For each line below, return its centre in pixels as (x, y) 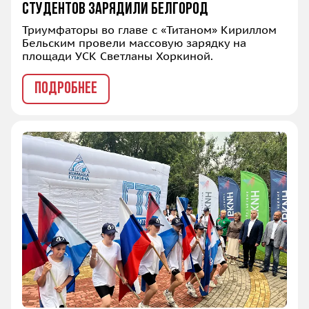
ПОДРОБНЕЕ (66, 89)
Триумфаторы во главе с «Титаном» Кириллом (149, 29)
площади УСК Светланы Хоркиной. (118, 56)
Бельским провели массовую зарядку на (134, 42)
